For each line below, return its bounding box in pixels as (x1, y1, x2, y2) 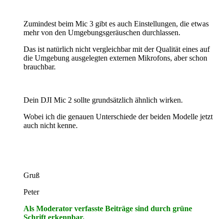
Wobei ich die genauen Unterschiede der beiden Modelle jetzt (23, 112, 213, 121)
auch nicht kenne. (23, 121, 78, 130)
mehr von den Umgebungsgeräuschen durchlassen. (23, 28, 180, 37)
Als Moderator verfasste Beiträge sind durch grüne (23, 204, 192, 213)
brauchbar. (23, 62, 56, 71)
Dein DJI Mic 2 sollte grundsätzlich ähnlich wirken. (23, 95, 183, 104)
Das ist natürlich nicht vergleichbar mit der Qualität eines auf (23, 44, 210, 53)
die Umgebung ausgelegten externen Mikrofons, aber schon (23, 53, 207, 62)
